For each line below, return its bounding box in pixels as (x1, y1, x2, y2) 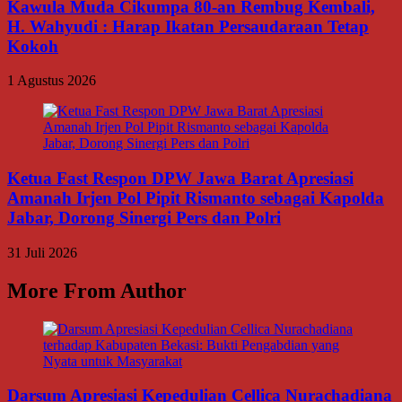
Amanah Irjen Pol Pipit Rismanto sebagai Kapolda (7, 188, 384, 208)
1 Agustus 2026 (7, 73, 96, 89)
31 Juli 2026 (7, 244, 77, 260)
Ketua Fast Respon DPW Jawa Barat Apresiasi (7, 169, 354, 188)
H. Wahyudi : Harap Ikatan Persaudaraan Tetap (7, 16, 369, 36)
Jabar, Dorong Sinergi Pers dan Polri (7, 208, 281, 228)
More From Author (7, 278, 187, 302)
